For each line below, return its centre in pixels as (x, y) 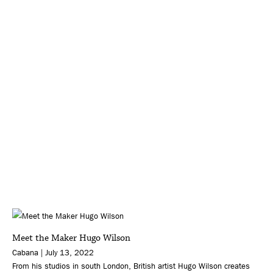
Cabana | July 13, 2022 (53, 252)
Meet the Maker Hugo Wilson (71, 238)
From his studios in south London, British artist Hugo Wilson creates (131, 266)
